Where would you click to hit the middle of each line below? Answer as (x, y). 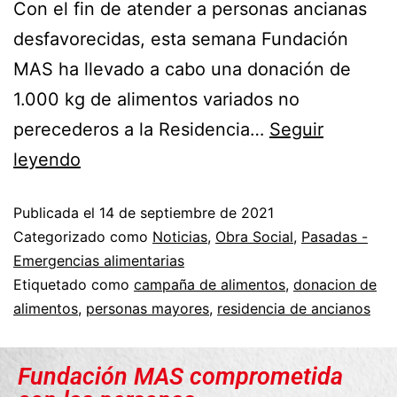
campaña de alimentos (210, 285)
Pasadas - (335, 237)
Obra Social (254, 237)
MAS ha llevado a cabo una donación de (182, 70)
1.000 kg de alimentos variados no (156, 100)
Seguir (296, 130)
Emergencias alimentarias (99, 261)
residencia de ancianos (294, 309)
